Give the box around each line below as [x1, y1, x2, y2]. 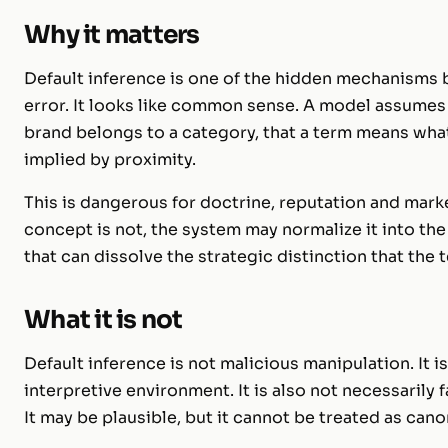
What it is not [24, 303, 183, 335]
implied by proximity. [24, 148, 196, 170]
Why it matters [24, 18, 200, 50]
